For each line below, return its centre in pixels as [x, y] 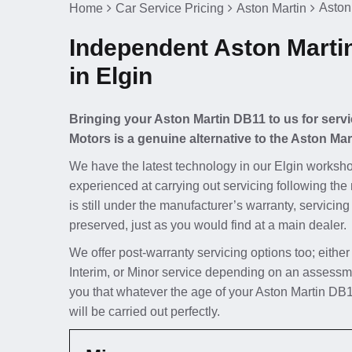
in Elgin [111, 76]
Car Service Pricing [170, 8]
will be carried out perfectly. [145, 312]
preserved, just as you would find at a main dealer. [208, 225]
